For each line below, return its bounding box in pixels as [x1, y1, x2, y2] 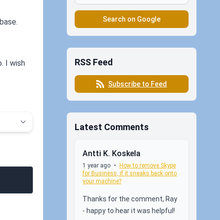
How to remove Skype [119, 162, 176, 169]
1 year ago [82, 162, 110, 169]
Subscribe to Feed [108, 80, 167, 88]
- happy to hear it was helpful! [82, 206, 175, 215]
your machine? [82, 177, 121, 185]
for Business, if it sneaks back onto [82, 169, 177, 177]
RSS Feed [75, 56, 113, 67]
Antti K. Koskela [82, 148, 140, 158]
